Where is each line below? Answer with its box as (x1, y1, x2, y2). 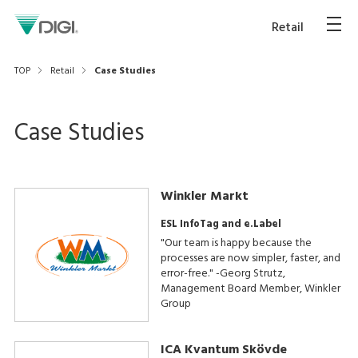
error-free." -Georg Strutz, (160, 265, 285, 283)
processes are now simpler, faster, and (160, 249, 340, 268)
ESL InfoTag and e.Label (160, 216, 281, 233)
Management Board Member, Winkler (160, 280, 340, 298)
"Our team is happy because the (160, 234, 312, 253)
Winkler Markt (160, 186, 249, 207)
